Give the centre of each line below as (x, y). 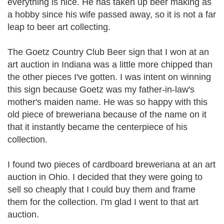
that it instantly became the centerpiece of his (97, 127)
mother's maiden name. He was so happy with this (107, 102)
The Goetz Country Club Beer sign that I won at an (108, 52)
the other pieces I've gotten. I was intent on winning (109, 77)
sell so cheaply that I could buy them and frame (101, 189)
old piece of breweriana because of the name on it (107, 114)
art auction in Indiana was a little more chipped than (110, 64)
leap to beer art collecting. (59, 27)
